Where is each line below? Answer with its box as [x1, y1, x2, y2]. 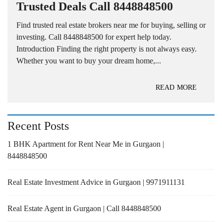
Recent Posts [7, 119, 69, 133]
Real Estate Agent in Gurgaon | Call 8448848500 [7, 204, 161, 213]
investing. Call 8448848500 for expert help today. [16, 33, 171, 42]
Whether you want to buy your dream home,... [16, 56, 161, 65]
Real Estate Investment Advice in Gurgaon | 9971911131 [7, 178, 185, 187]
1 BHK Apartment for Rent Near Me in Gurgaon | [7, 140, 164, 149]
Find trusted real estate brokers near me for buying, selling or [16, 21, 206, 30]
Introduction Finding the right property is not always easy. [16, 45, 197, 54]
